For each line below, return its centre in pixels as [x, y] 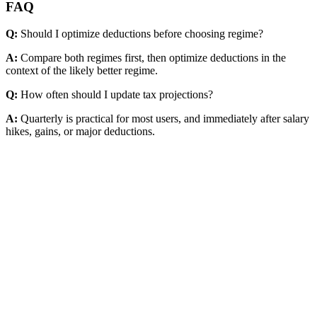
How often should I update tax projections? [117, 95]
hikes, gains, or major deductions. [80, 132]
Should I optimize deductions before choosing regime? [142, 34]
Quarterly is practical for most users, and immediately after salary [165, 119]
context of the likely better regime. [82, 71]
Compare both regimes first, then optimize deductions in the [153, 58]
